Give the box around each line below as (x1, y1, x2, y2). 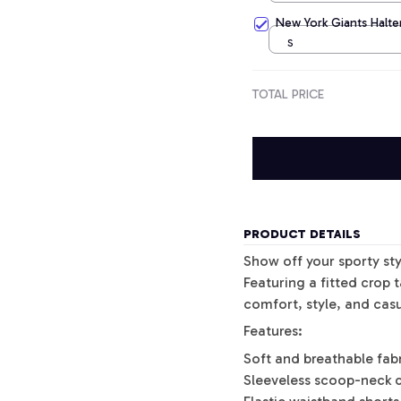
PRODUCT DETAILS (243, 226, 361, 243)
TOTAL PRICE (252, 87, 324, 102)
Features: (243, 322, 303, 340)
